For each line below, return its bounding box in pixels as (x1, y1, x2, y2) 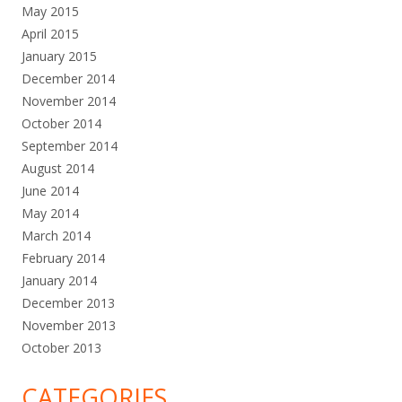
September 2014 (22, 136, 118, 154)
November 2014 (22, 92, 116, 109)
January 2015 (22, 47, 97, 65)
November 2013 (22, 316, 116, 334)
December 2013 (22, 293, 115, 311)
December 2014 (22, 69, 115, 87)
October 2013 (22, 338, 101, 356)
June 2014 (22, 181, 79, 199)
